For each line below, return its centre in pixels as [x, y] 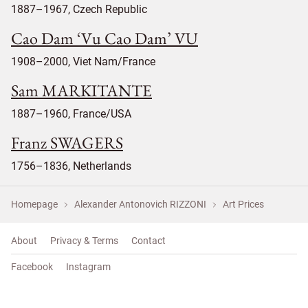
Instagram [88, 266]
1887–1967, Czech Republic [79, 9]
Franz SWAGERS [67, 142]
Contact [148, 240]
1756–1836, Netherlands [71, 166]
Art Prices [243, 204]
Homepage [34, 204]
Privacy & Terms [84, 240]
